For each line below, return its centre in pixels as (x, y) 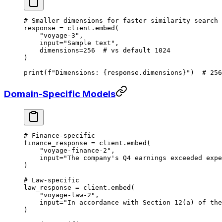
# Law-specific (52, 180)
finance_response (57, 143)
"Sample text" (89, 43)
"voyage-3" (52, 35)
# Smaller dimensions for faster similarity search (121, 20)
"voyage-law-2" (59, 195)
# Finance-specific (59, 136)
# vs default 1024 (133, 50)
